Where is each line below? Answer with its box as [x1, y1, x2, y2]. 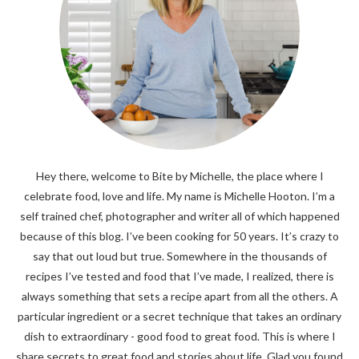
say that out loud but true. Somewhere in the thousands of [32, 249, 327, 264]
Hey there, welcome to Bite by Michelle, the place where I [35, 169, 324, 184]
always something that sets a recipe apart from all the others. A [21, 289, 338, 304]
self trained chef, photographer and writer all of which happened [19, 209, 340, 224]
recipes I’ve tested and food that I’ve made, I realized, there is [25, 269, 334, 284]
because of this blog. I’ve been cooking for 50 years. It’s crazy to [20, 229, 339, 244]
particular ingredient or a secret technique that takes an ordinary [18, 309, 341, 324]
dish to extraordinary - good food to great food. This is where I [23, 329, 336, 344]
